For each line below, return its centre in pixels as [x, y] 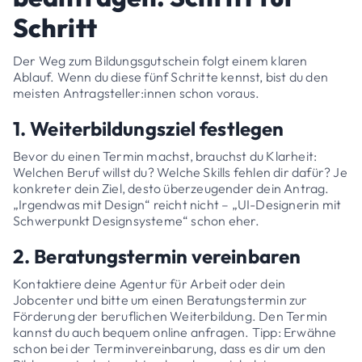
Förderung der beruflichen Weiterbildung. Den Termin [170, 316]
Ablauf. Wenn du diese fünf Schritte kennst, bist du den [171, 76]
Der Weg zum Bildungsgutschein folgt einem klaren [160, 60]
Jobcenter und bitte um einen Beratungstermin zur [160, 299]
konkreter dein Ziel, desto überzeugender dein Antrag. [171, 188]
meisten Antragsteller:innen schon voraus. [137, 93]
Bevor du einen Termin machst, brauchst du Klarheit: [165, 156]
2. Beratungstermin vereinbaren [157, 256]
